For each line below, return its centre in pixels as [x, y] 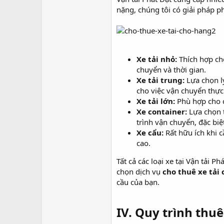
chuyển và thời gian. [171, 69]
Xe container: [162, 111]
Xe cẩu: [150, 132]
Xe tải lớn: [156, 101]
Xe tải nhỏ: [157, 59]
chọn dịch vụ [139, 171]
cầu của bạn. [138, 182]
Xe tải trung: [160, 80]
